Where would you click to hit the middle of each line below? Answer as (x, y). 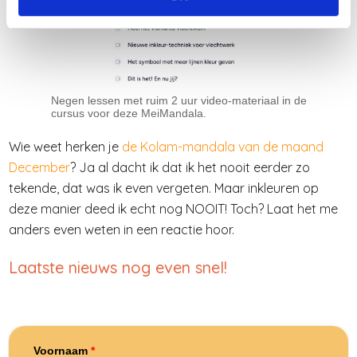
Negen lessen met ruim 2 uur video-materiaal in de (178, 100)
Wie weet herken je (65, 146)
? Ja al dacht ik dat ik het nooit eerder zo (190, 167)
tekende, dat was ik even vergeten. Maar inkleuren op (164, 188)
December (39, 167)
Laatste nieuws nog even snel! (120, 267)
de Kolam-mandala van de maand (223, 146)
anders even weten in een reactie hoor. (123, 229)
